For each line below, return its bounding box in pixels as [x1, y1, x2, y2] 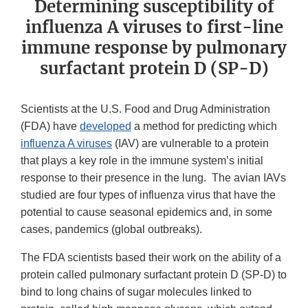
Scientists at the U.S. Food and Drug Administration [21, 103, 270, 115]
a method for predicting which [131, 120, 277, 133]
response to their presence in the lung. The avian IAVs [21, 172, 286, 184]
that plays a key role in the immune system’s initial [21, 155, 263, 167]
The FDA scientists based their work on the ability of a [21, 252, 281, 264]
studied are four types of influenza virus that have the [21, 189, 276, 201]
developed [80, 120, 131, 133]
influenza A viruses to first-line [25, 16, 283, 38]
